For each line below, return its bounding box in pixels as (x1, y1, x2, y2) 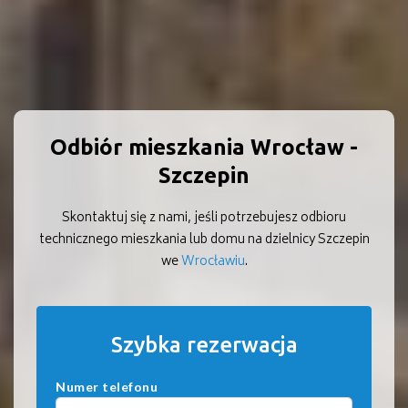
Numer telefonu (56, 379, 158, 395)
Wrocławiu (180, 251, 245, 274)
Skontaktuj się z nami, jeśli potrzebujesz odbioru (62, 208, 346, 230)
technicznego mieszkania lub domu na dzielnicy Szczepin (38, 229, 370, 252)
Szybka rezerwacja (110, 332, 298, 358)
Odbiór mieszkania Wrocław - (50, 135, 358, 160)
